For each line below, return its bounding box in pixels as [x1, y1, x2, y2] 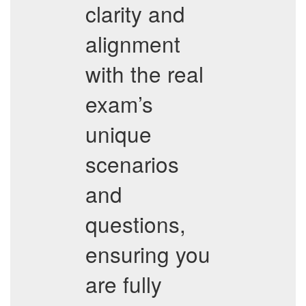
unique [85, 118, 152, 149]
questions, [85, 208, 186, 239]
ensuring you [85, 238, 210, 269]
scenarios [85, 148, 179, 179]
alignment [85, 28, 180, 59]
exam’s [85, 88, 153, 119]
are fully [85, 268, 162, 299]
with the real [85, 58, 204, 89]
